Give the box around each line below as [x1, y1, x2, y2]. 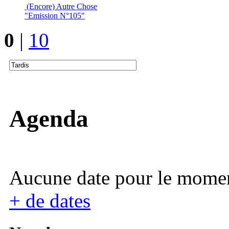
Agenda [9, 105, 88, 132]
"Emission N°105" [25, 11, 85, 20]
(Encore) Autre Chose [27, 2, 97, 11]
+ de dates [9, 190, 90, 212]
